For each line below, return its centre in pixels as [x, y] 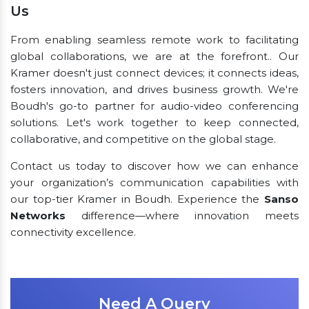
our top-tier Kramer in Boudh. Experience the [137, 199]
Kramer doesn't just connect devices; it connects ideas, [154, 73]
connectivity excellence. [73, 232]
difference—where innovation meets [182, 216]
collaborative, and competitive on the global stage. [143, 139]
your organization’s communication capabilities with [154, 183]
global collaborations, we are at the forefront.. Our [154, 57]
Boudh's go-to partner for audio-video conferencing [154, 106]
